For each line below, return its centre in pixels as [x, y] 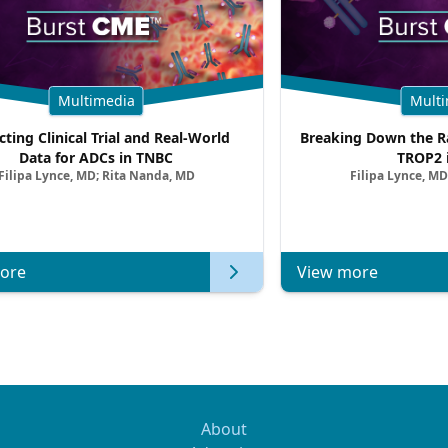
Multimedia [96, 100]
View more [337, 272]
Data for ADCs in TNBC [96, 157]
